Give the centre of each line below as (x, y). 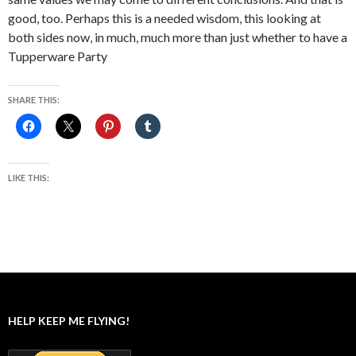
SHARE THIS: (34, 100)
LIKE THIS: (29, 178)
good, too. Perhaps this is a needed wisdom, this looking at (164, 18)
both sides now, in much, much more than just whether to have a (178, 37)
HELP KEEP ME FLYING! (69, 321)
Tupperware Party (58, 56)
